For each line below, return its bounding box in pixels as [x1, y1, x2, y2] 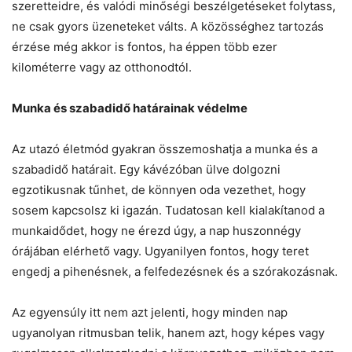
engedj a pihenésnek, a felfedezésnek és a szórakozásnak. [12, 263, 338, 279]
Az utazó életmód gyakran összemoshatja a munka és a [12, 141, 317, 156]
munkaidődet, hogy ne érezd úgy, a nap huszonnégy [12, 222, 301, 238]
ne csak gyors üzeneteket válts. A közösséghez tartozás [12, 18, 324, 34]
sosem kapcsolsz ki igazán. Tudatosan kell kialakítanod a [12, 202, 324, 218]
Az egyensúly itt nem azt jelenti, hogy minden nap [12, 304, 288, 320]
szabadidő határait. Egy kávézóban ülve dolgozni [12, 161, 280, 177]
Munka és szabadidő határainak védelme [12, 100, 247, 115]
